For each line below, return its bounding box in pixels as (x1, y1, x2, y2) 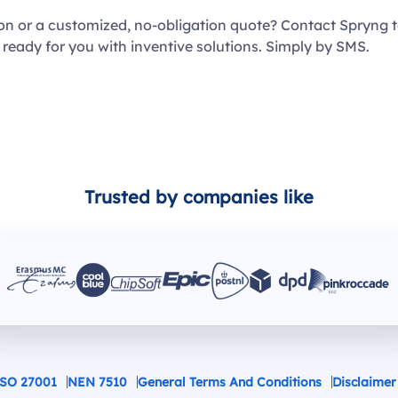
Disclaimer (331, 374, 396, 390)
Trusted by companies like (84, 186, 314, 208)
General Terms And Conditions (137, 374, 322, 390)
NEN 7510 (67, 374, 127, 390)
